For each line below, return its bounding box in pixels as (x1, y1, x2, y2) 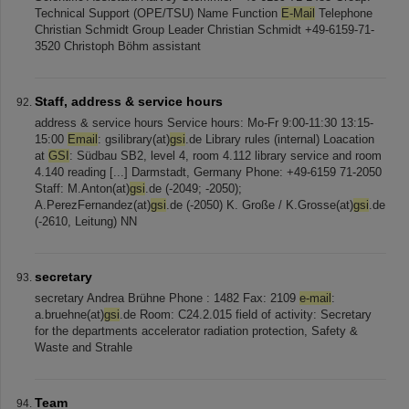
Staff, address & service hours (35, 94, 223, 109)
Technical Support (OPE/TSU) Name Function (35, 6, 281, 20)
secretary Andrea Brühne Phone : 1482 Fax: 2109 (35, 291, 299, 305)
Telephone (315, 6, 372, 20)
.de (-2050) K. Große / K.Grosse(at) (166, 198, 353, 212)
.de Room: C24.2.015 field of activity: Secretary (120, 308, 372, 321)
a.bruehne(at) (35, 308, 104, 321)
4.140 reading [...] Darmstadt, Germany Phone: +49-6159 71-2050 (35, 165, 382, 179)
